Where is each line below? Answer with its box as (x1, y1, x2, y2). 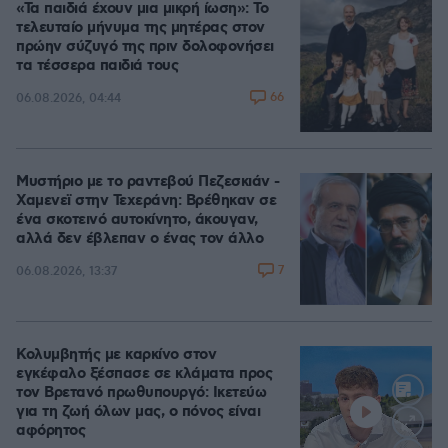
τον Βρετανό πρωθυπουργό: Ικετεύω (16, 383, 266, 403)
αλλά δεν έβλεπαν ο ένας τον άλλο (16, 229, 263, 249)
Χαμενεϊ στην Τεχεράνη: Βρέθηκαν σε (16, 191, 276, 211)
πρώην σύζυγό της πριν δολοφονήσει (16, 37, 274, 57)
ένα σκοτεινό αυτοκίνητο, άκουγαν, (16, 210, 258, 230)
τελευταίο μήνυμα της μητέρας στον (16, 18, 265, 38)
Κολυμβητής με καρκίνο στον (16, 345, 216, 365)
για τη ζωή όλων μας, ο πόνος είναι (16, 402, 260, 422)
